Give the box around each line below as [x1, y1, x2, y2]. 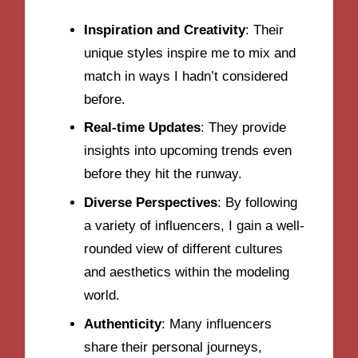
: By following [217, 194, 297, 210]
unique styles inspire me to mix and [84, 45, 296, 61]
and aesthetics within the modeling [84, 264, 289, 280]
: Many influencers [161, 316, 272, 332]
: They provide [201, 120, 286, 136]
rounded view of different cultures [84, 241, 283, 257]
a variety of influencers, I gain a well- [84, 217, 304, 233]
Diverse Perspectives [84, 194, 217, 210]
